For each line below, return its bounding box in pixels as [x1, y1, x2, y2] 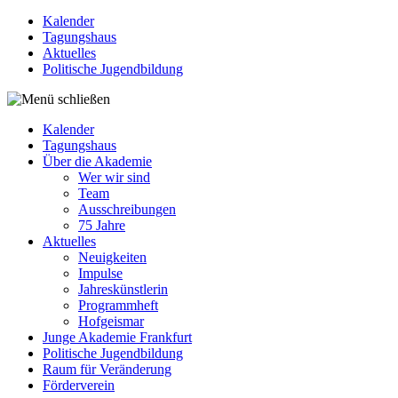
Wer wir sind [78, 170, 150, 185]
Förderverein [43, 378, 115, 393]
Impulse [78, 266, 123, 281]
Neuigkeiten [78, 250, 147, 265]
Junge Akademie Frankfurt [43, 330, 192, 345]
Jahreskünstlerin [78, 282, 168, 297]
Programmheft [78, 298, 158, 313]
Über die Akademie [43, 154, 152, 169]
